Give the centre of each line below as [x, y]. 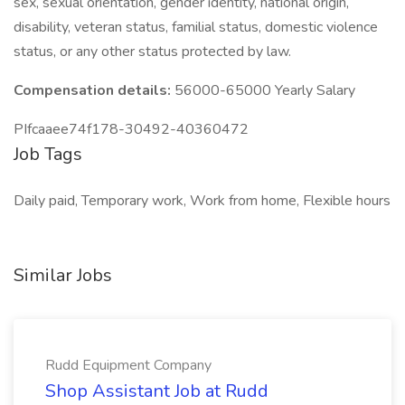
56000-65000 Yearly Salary [265, 90]
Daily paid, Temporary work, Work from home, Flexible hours [202, 201]
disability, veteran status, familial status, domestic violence [196, 27]
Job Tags [48, 154]
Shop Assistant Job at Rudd [157, 391]
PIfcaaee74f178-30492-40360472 [131, 129]
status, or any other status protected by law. [155, 52]
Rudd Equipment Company [128, 365]
